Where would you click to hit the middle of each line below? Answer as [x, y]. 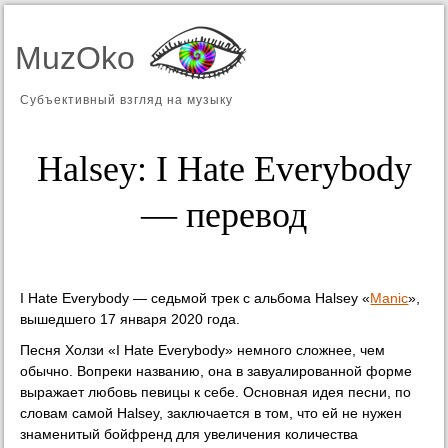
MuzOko [75, 58]
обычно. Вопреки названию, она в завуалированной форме [216, 371]
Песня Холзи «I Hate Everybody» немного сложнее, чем [203, 350]
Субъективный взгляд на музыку [127, 100]
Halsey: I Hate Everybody [224, 169]
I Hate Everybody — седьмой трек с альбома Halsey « [195, 298]
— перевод [224, 215]
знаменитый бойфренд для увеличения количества [189, 434]
